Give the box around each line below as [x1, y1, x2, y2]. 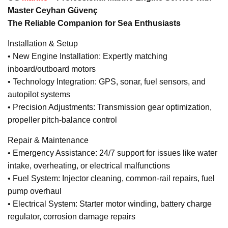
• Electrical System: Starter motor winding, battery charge [8, 199, 212, 209]
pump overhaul [8, 187, 62, 196]
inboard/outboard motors [8, 65, 96, 74]
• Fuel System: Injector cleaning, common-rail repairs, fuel [8, 174, 215, 183]
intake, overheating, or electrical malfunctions [8, 161, 170, 170]
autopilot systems [8, 90, 70, 99]
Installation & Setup [8, 39, 78, 48]
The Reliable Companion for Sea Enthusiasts [8, 19, 181, 28]
